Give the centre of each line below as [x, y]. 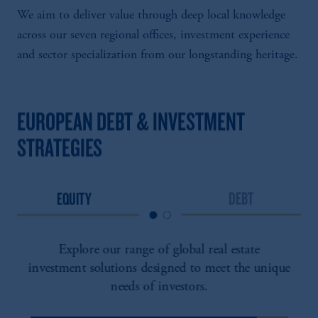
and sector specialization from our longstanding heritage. [158, 55]
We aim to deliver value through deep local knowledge [151, 16]
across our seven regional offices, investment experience [153, 35]
